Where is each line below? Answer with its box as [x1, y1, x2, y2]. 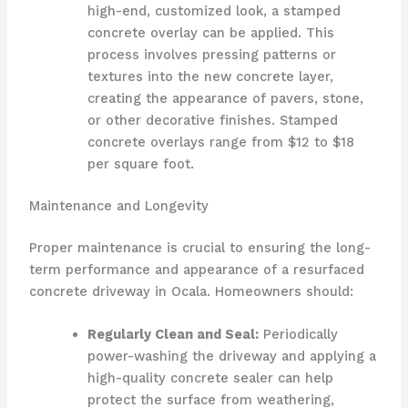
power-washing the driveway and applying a [87, 348, 376, 365]
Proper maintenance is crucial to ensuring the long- [28, 240, 371, 257]
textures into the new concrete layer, [87, 68, 333, 86]
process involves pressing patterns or [87, 46, 336, 64]
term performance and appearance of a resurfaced [28, 261, 364, 279]
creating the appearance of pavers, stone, [87, 90, 363, 107]
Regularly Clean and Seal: [87, 326, 259, 343]
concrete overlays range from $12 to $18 [87, 134, 354, 151]
